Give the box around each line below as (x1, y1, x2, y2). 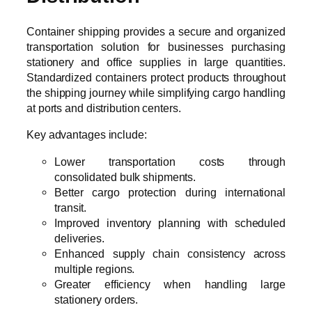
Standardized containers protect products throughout (26, 71, 286, 84)
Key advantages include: (26, 128, 147, 141)
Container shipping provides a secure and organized (26, 25, 286, 38)
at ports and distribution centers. (26, 102, 181, 115)
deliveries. (54, 231, 104, 244)
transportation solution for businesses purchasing (26, 40, 286, 54)
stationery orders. (54, 292, 139, 306)
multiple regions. (54, 262, 135, 275)
